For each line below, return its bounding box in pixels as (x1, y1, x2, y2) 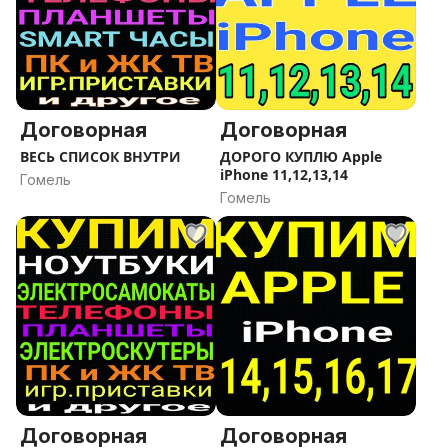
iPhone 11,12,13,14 (220, 165, 348, 184)
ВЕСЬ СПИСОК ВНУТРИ (20, 147, 181, 166)
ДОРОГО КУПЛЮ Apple (220, 147, 382, 166)
